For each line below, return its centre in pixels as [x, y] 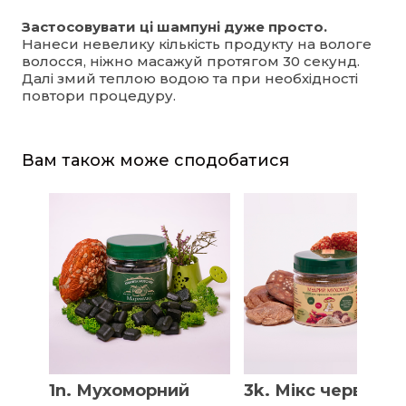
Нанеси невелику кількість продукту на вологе [197, 43]
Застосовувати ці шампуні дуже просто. [174, 26]
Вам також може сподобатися [155, 160]
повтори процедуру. [99, 95]
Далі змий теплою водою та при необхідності [190, 78]
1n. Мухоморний [119, 390]
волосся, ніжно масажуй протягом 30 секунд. [191, 61]
